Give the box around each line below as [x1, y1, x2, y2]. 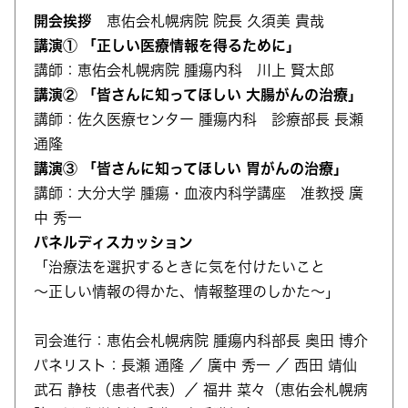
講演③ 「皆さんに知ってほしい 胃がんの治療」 [34, 161, 348, 176]
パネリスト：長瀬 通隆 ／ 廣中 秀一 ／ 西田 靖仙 [34, 358, 357, 372]
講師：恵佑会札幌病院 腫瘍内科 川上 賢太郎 [34, 63, 334, 77]
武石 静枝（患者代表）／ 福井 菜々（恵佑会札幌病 [34, 382, 368, 397]
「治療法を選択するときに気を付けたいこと [34, 260, 325, 274]
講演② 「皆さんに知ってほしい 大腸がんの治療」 [34, 87, 362, 102]
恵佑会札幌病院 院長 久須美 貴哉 [107, 14, 324, 28]
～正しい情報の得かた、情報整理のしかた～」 [34, 284, 340, 299]
